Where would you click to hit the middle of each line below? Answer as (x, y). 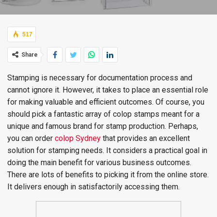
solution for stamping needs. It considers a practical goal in (107, 150)
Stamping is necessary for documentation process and (100, 78)
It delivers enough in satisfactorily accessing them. (93, 187)
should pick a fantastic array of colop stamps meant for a (103, 114)
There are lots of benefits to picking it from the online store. (108, 175)
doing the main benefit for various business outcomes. (99, 163)
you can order (31, 138)
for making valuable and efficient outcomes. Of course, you (106, 102)
